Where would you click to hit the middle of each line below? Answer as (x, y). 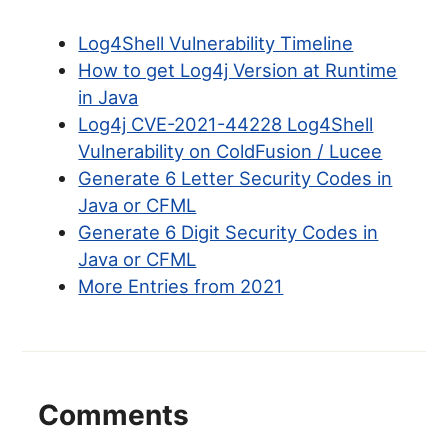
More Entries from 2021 (181, 286)
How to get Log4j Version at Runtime (238, 70)
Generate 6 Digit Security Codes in (228, 232)
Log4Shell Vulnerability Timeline (216, 43)
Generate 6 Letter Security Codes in (235, 178)
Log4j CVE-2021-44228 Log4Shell (226, 124)
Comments (114, 414)
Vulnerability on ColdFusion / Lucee (230, 151)
